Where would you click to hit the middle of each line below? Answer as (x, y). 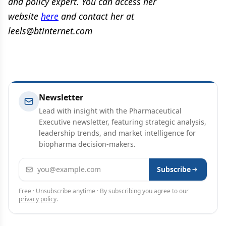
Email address (45, 164)
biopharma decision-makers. (87, 144)
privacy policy (38, 199)
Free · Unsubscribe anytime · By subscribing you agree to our (104, 191)
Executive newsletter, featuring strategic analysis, (123, 122)
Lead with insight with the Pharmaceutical (110, 111)
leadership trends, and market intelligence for (117, 133)
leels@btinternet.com (50, 31)
